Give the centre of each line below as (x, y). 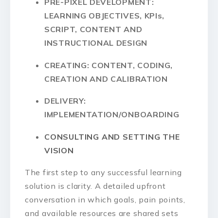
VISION (59, 150)
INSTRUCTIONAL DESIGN (96, 43)
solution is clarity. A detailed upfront (95, 186)
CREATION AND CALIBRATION (106, 79)
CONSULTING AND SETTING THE (112, 136)
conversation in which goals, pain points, (105, 200)
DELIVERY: (65, 101)
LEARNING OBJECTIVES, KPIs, (105, 16)
